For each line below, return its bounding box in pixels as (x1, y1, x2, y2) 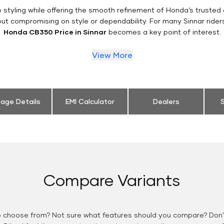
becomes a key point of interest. (106, 27, 221, 36)
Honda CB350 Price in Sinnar (3, 27, 106, 36)
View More (91, 49, 132, 59)
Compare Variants (43, 169, 180, 189)
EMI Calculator (65, 96, 114, 105)
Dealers (152, 96, 179, 105)
